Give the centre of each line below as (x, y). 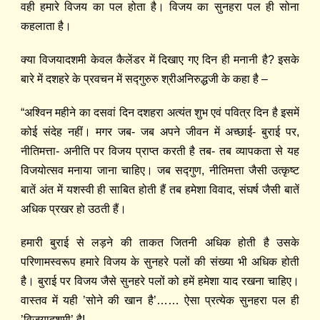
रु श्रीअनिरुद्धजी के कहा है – (210, 79)
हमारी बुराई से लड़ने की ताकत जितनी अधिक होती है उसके (160, 243)
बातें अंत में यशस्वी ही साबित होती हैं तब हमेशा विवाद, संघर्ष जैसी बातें (160, 190)
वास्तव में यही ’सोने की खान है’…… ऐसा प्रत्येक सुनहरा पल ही (160, 301)
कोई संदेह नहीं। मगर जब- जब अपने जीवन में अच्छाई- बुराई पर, (160, 132)
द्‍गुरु (142, 79)
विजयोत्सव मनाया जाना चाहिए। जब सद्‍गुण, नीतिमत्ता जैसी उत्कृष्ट (160, 171)
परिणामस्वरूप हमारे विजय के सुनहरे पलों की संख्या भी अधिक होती (160, 262)
